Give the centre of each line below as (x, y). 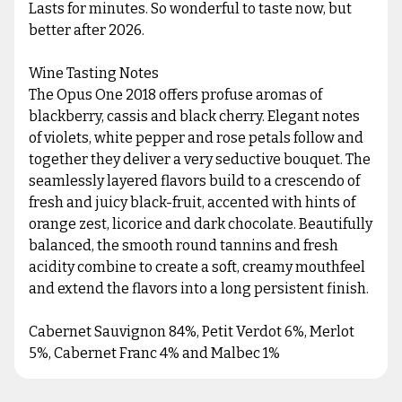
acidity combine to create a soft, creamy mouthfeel (197, 267)
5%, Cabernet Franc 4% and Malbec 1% (154, 354)
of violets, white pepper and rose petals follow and (196, 138)
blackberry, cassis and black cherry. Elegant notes (194, 117)
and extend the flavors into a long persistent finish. (199, 289)
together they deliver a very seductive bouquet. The (200, 160)
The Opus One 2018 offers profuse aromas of (175, 95)
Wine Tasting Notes (94, 74)
